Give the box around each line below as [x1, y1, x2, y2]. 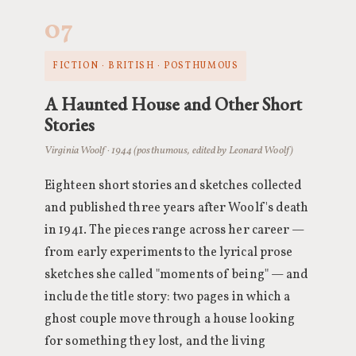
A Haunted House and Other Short [44, 92, 302, 116]
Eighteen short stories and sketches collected [44, 177, 303, 195]
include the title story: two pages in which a [44, 288, 291, 306]
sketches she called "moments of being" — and [44, 266, 309, 284]
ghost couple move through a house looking [44, 311, 296, 328]
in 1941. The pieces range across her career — [44, 222, 305, 239]
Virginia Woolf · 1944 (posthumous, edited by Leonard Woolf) [44, 143, 293, 158]
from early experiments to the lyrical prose [44, 244, 293, 261]
